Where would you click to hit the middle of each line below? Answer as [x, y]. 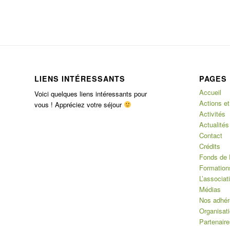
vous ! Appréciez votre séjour [79, 104]
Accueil [210, 92]
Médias [210, 189]
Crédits [209, 146]
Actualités [214, 124]
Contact [210, 135]
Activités [212, 113]
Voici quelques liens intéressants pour [91, 93]
